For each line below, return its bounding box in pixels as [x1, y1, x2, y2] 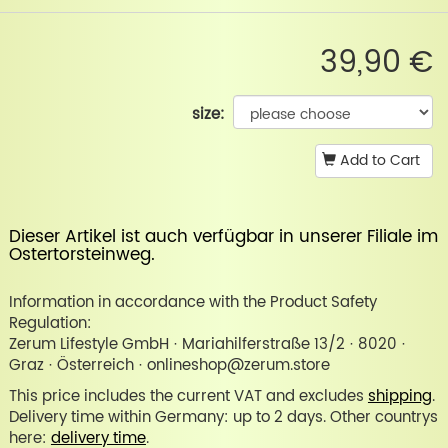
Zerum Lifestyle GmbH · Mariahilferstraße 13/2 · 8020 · [8, 332, 406, 358]
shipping [367, 384, 432, 410]
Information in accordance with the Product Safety [8, 290, 377, 316]
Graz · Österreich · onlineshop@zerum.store [8, 353, 330, 379]
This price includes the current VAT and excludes [8, 384, 368, 410]
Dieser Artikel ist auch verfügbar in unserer [8, 223, 367, 252]
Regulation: [8, 311, 92, 337]
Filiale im [366, 223, 438, 252]
